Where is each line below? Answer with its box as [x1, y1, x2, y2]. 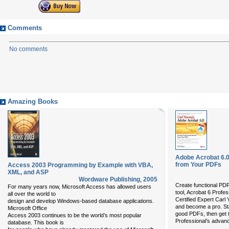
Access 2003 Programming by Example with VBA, [8, 162, 153, 169]
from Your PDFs [175, 161, 221, 168]
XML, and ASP [8, 169, 49, 176]
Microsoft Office [8, 205, 47, 211]
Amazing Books [8, 98, 58, 105]
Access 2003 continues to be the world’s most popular [8, 212, 142, 218]
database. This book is [8, 219, 64, 225]
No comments [9, 45, 48, 53]
